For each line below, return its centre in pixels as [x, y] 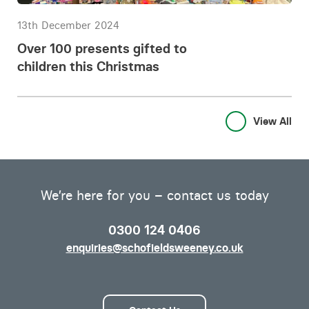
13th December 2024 [68, 25]
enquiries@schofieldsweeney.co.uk [154, 248]
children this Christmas [88, 66]
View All [272, 121]
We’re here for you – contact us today [154, 195]
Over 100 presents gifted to [102, 48]
